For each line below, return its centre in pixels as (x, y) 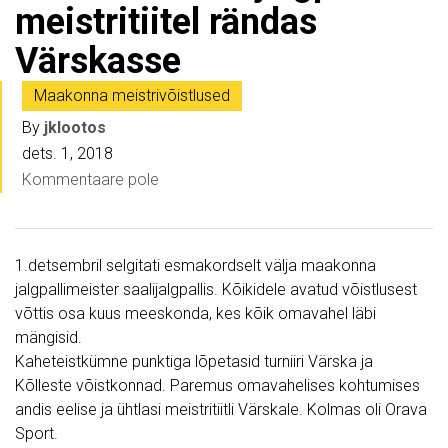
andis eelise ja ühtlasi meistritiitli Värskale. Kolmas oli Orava (221, 410)
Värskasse (98, 61)
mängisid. (48, 338)
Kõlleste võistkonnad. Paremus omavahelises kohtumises (217, 386)
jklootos (75, 128)
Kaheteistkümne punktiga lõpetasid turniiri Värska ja (194, 362)
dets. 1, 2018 (67, 154)
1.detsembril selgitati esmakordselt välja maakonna (195, 266)
